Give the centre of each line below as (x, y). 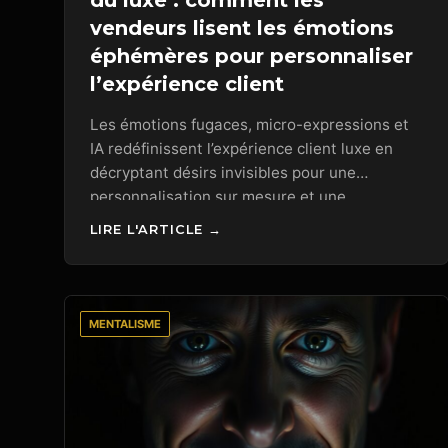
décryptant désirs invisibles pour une (223, 173)
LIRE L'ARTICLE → (156, 229)
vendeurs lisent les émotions (242, 28)
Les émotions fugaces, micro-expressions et (249, 125)
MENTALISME (125, 323)
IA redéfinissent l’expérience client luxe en (241, 149)
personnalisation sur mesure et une (218, 197)
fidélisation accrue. (158, 221)
